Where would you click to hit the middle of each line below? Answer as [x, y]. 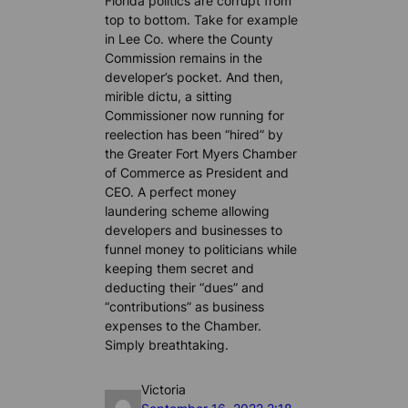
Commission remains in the [184, 58]
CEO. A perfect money [171, 192]
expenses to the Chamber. [184, 326]
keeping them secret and [180, 269]
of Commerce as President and [197, 173]
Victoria [164, 389]
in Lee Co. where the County [189, 39]
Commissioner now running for [195, 116]
